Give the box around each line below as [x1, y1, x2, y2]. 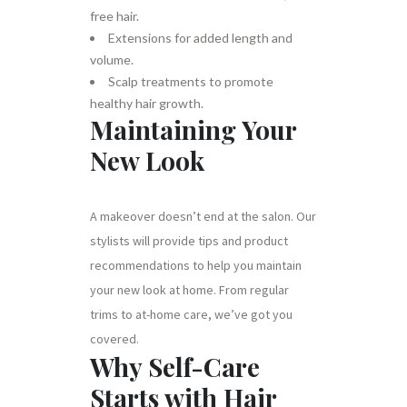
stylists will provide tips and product [90, 233, 288, 249]
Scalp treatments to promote [108, 74, 273, 89]
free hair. [90, 8, 139, 24]
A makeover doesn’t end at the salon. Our [90, 208, 316, 224]
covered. [90, 331, 139, 347]
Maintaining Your [90, 113, 296, 146]
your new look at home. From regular [90, 282, 289, 298]
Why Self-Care [90, 350, 260, 383]
